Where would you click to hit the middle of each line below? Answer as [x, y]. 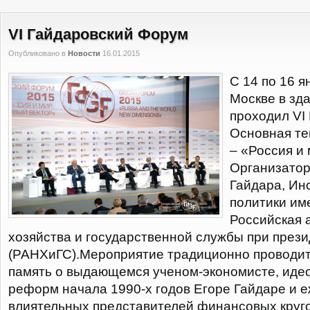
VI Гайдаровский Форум [98, 34]
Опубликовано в [38, 53]
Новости [84, 53]
